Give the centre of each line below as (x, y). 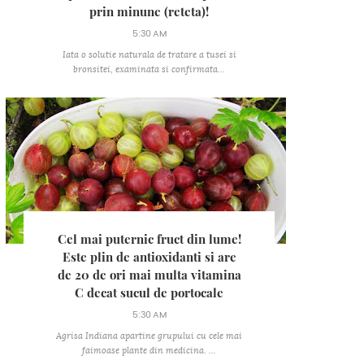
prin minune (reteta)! (149, 12)
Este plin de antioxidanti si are (149, 257)
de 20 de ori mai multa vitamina (149, 275)
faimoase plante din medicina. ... (149, 351)
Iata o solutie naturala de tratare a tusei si (149, 55)
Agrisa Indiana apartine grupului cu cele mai (149, 336)
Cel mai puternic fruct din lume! (149, 239)
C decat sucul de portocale (149, 293)
